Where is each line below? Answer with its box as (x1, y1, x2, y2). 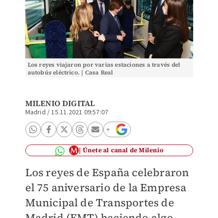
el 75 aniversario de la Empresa (25, 180, 186, 195)
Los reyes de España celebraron (25, 165, 189, 180)
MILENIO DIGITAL (25, 98, 95, 109)
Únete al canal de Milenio (82, 146, 163, 154)
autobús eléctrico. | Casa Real (27, 69, 113, 76)
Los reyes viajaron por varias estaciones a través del (27, 61, 181, 69)
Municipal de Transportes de (25, 195, 174, 210)
